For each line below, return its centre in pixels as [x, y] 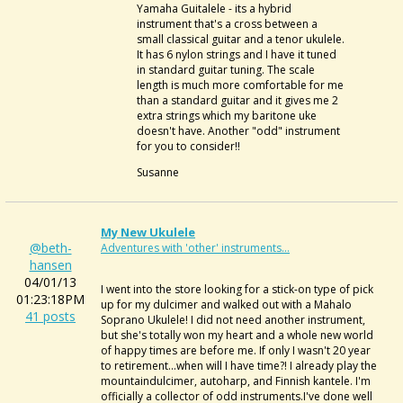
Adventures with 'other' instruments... [195, 248]
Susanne [158, 172]
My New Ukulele [148, 232]
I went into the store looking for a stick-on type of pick [237, 289]
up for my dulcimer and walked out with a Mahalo [226, 304]
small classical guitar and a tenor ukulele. [241, 39]
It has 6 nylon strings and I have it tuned [237, 54]
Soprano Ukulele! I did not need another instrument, [233, 320]
